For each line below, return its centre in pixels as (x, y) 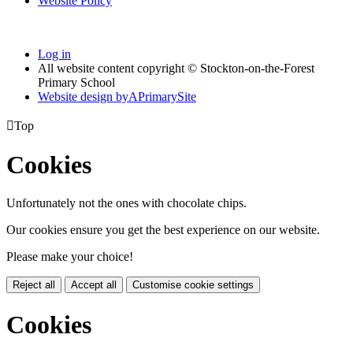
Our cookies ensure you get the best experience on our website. (163, 230)
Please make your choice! (70, 257)
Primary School (76, 82)
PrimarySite (167, 96)
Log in (54, 54)
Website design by (83, 96)
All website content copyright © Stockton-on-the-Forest (176, 68)
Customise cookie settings (193, 285)
